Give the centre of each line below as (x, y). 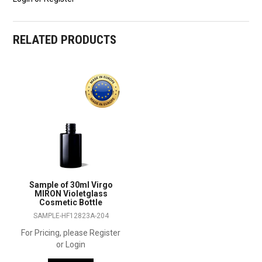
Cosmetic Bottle (71, 202)
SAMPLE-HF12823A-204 (71, 216)
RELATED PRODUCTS (65, 39)
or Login (71, 244)
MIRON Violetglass (71, 193)
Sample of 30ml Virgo (71, 185)
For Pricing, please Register (71, 232)
